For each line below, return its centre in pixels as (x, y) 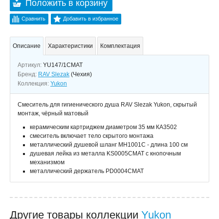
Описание (27, 46)
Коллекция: (34, 84)
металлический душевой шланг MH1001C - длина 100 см (109, 145)
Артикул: (30, 65)
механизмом (47, 162)
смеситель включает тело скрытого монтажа (92, 136)
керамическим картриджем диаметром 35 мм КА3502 (103, 127)
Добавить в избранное (91, 19)
